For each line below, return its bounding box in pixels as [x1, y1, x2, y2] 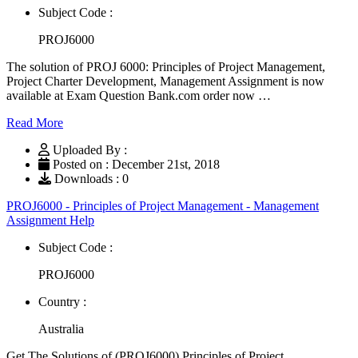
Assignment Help [6, 213, 94, 227]
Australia [38, 321, 84, 336]
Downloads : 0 [51, 171, 129, 185]
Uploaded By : [53, 142, 127, 157]
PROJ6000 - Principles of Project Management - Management [6, 198, 319, 213]
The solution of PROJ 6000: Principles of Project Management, [6, 59, 325, 74]
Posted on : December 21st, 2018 [50, 157, 220, 171]
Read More [6, 115, 63, 129]
